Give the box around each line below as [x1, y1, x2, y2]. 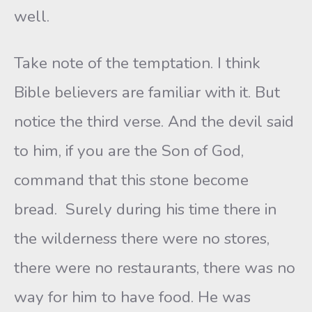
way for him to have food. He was [14, 286, 251, 308]
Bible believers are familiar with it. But [14, 81, 280, 103]
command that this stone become [14, 169, 249, 191]
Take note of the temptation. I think [14, 52, 260, 74]
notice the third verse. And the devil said [14, 111, 294, 132]
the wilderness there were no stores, [14, 228, 270, 249]
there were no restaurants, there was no [14, 257, 295, 279]
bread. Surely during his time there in [14, 198, 276, 220]
